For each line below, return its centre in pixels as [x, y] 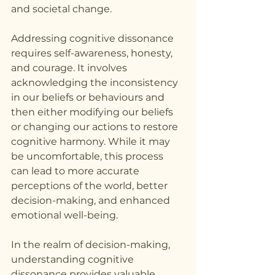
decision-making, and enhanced [92, 201]
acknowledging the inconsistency [96, 83]
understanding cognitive [74, 260]
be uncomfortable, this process [88, 157]
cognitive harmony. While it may [92, 142]
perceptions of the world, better [91, 186]
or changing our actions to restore [96, 127]
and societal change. [61, 9]
